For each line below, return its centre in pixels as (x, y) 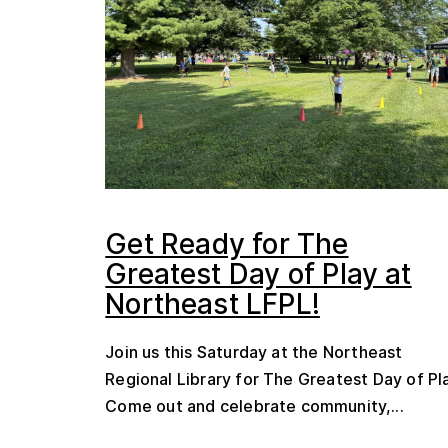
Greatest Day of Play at (258, 274)
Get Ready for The (227, 244)
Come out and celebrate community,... (254, 406)
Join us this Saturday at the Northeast (254, 352)
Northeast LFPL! (212, 304)
